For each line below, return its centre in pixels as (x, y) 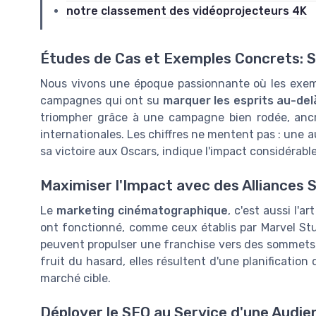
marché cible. (75, 279)
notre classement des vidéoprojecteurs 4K (187, 11)
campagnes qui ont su (102, 100)
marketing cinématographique (142, 211)
